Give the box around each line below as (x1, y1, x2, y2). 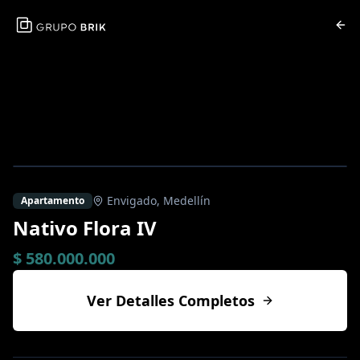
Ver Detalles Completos (86, 291, 255, 310)
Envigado (107, 193, 157, 208)
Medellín (163, 193, 211, 208)
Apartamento (21, 194, 84, 207)
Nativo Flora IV (13, 215, 157, 241)
